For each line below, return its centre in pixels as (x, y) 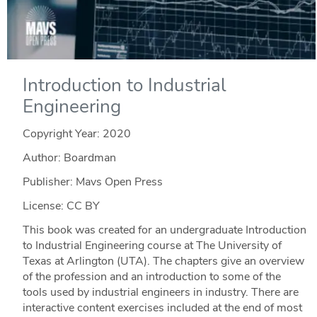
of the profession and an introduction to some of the (151, 276)
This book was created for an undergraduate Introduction (164, 230)
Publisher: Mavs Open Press (92, 181)
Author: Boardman (69, 157)
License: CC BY (61, 206)
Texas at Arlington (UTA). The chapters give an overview (163, 261)
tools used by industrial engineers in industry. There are (160, 292)
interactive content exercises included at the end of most (162, 307)
